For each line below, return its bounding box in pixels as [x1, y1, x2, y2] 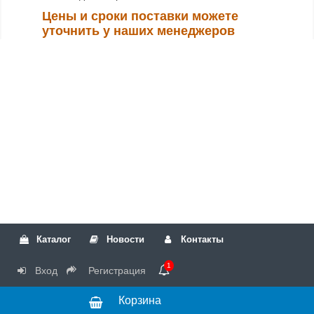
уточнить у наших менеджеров [42, 24, 235, 38]
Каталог [34, 234, 71, 245]
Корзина [118, 294, 161, 306]
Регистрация [86, 265, 146, 276]
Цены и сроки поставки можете [42, 9, 238, 23]
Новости [104, 234, 145, 245]
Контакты [177, 234, 224, 245]
